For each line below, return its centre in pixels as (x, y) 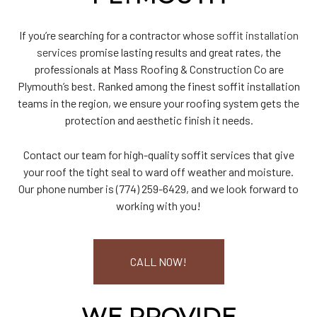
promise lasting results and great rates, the (179, 52)
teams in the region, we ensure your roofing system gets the (158, 103)
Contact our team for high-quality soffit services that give (158, 154)
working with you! (158, 205)
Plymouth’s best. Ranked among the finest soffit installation (158, 86)
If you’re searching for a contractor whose (117, 35)
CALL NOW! (158, 261)
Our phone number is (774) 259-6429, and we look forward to (158, 188)
